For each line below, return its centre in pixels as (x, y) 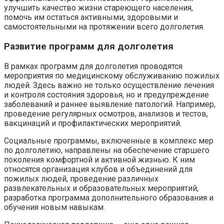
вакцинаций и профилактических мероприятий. (93, 123)
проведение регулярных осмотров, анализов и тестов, (106, 113)
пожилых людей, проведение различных (81, 178)
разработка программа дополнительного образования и (109, 197)
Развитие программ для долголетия (89, 47)
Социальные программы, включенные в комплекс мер (109, 140)
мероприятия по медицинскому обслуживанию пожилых (112, 75)
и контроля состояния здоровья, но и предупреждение (106, 94)
